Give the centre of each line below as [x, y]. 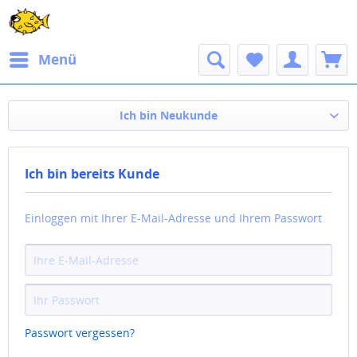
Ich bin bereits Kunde [92, 174]
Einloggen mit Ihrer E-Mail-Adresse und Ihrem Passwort [173, 218]
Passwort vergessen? [80, 333]
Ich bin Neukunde [168, 115]
